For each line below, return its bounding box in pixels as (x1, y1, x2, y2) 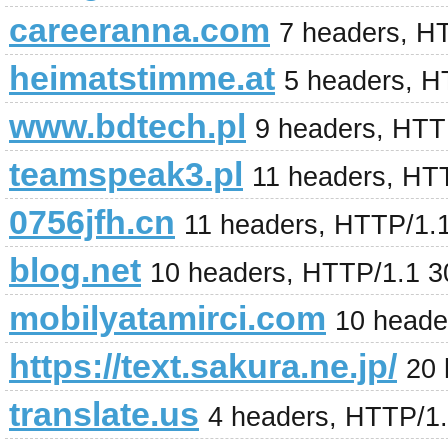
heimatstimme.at (9, 59, 275, 97)
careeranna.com (9, 11, 270, 49)
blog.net (9, 251, 141, 289)
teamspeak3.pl (9, 155, 243, 193)
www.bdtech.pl (9, 107, 246, 145)
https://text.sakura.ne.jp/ (9, 347, 397, 385)
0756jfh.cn (9, 203, 175, 241)
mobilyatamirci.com (9, 299, 326, 337)
